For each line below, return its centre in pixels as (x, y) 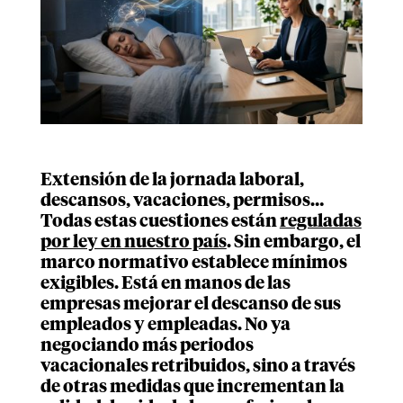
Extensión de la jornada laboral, (172, 180)
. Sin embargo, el (293, 242)
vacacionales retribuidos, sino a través (197, 366)
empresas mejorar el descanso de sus (190, 304)
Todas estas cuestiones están (160, 221)
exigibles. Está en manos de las (165, 283)
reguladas (320, 221)
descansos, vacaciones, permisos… (182, 201)
